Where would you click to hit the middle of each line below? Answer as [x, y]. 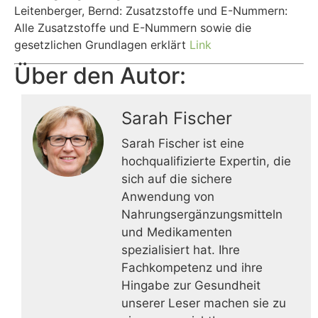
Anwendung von [168, 196]
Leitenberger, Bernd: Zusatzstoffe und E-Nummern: [151, 10]
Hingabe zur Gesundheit [191, 285]
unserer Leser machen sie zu [204, 303]
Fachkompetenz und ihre [192, 267]
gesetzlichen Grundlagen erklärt [102, 44]
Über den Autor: [100, 75]
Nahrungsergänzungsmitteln [202, 214]
